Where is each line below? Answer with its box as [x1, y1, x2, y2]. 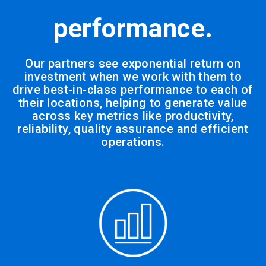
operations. [101, 135, 165, 149]
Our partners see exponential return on [25, 56, 241, 71]
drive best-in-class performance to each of [12, 83, 254, 97]
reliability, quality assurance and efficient [17, 122, 249, 136]
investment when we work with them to [24, 69, 242, 84]
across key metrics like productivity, [32, 109, 234, 123]
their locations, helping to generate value [18, 96, 248, 110]
